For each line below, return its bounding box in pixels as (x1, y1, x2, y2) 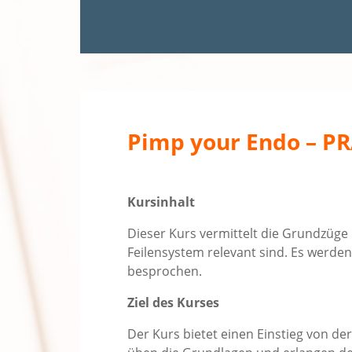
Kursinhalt (127, 193, 195, 211)
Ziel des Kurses (127, 294, 219, 312)
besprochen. (127, 262, 202, 280)
